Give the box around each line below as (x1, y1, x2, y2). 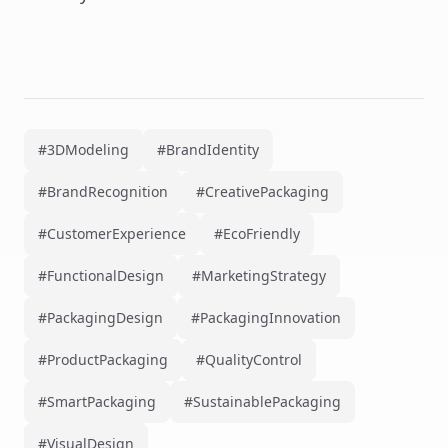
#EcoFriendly (214, 224, 300, 243)
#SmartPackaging (38, 392, 156, 411)
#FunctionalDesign (38, 266, 164, 285)
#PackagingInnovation (191, 308, 341, 327)
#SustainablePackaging (184, 392, 341, 411)
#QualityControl (196, 350, 302, 369)
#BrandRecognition (38, 182, 168, 201)
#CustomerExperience (38, 224, 186, 243)
